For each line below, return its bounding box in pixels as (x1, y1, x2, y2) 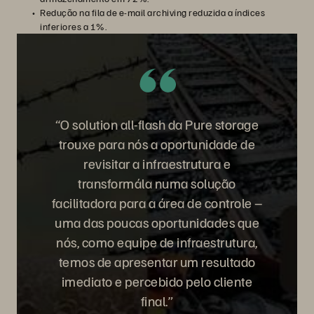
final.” (140, 292, 174, 310)
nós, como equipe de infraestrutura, (56, 233, 258, 251)
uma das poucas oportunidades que (55, 213, 259, 231)
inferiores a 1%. (40, 20, 107, 32)
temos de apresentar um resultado (58, 252, 256, 271)
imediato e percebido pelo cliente (61, 272, 253, 290)
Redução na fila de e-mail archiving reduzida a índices (40, 6, 265, 18)
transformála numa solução (78, 174, 236, 192)
